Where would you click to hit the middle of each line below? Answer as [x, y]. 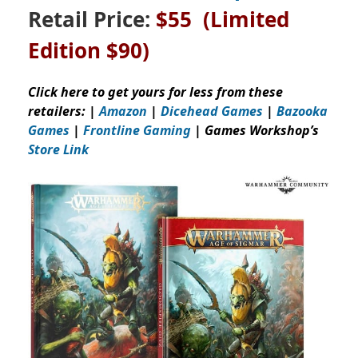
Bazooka [300, 111]
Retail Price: [92, 19]
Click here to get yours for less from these [155, 91]
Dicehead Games [212, 111]
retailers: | [64, 111]
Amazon [123, 111]
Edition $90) [89, 50]
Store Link [58, 149]
